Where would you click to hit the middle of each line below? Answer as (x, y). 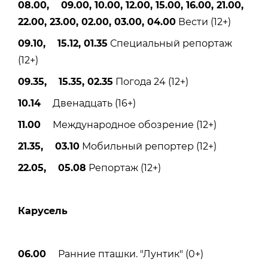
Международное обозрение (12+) (129, 125)
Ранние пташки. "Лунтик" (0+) (125, 254)
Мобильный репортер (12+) (148, 147)
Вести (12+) (203, 22)
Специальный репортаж (170, 44)
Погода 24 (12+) (151, 82)
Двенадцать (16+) (88, 103)
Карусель (43, 211)
